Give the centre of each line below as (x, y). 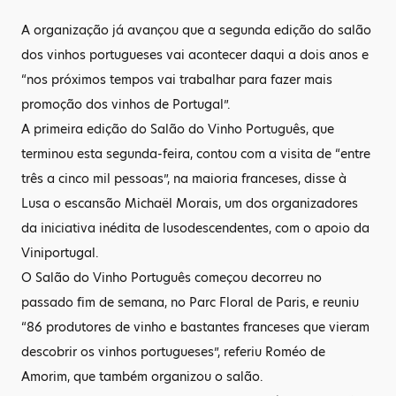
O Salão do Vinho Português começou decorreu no (171, 278)
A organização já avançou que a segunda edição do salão (196, 30)
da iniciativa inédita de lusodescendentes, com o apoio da (195, 228)
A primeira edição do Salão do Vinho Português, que (178, 129)
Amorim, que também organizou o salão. (142, 377)
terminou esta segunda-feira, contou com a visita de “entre (196, 154)
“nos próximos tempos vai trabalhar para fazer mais (177, 80)
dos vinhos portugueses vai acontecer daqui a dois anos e (195, 55)
